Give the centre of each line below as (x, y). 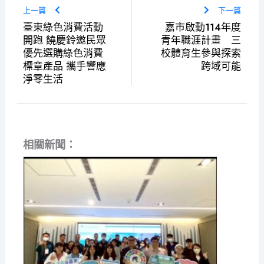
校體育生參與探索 (201, 53)
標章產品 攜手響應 (64, 66)
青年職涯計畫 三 (201, 40)
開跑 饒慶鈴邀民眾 (64, 40)
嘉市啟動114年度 (203, 27)
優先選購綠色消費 (63, 53)
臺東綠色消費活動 (63, 27)
